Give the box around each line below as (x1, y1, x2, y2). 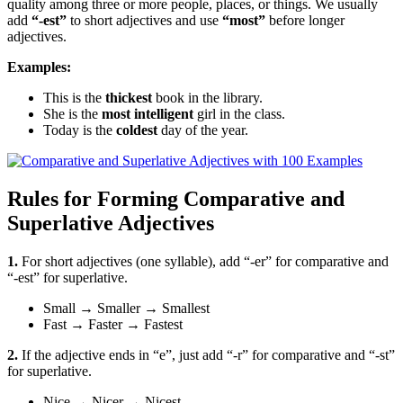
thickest (105, 90, 152, 106)
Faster (85, 317, 122, 333)
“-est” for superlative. (7, 270, 128, 286)
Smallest (158, 300, 210, 317)
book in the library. (152, 90, 263, 106)
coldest (116, 122, 157, 139)
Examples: (7, 59, 71, 76)
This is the (43, 90, 105, 106)
